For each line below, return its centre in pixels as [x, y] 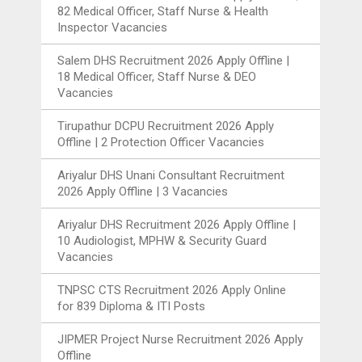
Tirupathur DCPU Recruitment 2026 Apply [166, 126]
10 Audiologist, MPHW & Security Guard [162, 241]
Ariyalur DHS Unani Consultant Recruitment [171, 176]
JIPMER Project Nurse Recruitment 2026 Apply [181, 340]
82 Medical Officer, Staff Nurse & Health [163, 12]
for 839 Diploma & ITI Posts [132, 307]
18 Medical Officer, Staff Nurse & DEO [157, 77]
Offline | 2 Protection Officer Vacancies [161, 143]
